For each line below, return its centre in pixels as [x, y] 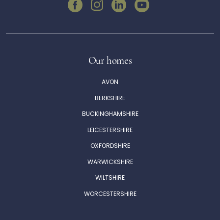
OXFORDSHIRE [110, 147]
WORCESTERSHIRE [110, 194]
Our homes [110, 60]
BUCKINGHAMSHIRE [110, 115]
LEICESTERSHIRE [110, 130]
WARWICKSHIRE [110, 162]
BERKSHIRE [110, 98]
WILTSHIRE [110, 179]
